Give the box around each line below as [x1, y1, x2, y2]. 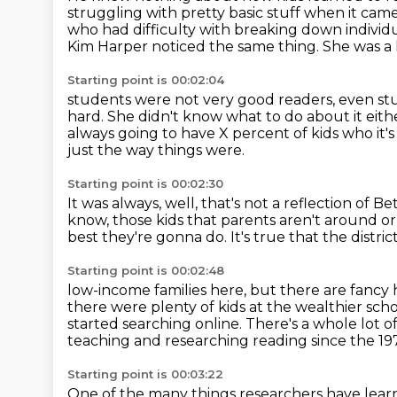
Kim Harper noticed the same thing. [67, 38, 323, 55]
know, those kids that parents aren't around [67, 212, 381, 229]
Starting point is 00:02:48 [67, 263, 224, 277]
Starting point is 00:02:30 [67, 176, 223, 191]
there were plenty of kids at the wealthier [67, 299, 366, 315]
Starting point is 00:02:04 [67, 73, 224, 87]
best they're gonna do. [67, 229, 230, 245]
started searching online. [67, 315, 245, 332]
